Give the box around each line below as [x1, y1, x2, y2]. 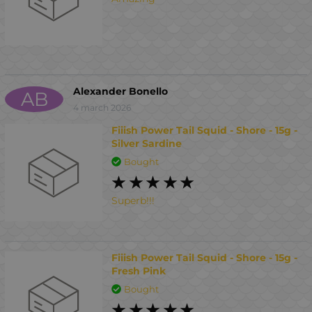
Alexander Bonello [73, 85, 168, 97]
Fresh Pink [111, 264, 166, 277]
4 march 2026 [73, 102, 131, 113]
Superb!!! [111, 194, 155, 207]
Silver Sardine [111, 136, 182, 150]
